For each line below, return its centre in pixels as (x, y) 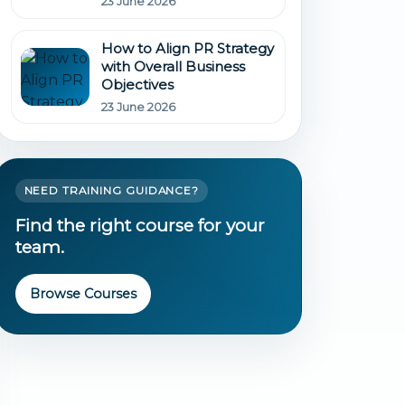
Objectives (138, 85)
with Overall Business (174, 67)
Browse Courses (83, 293)
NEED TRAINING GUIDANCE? (112, 190)
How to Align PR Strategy (188, 49)
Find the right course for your (140, 226)
